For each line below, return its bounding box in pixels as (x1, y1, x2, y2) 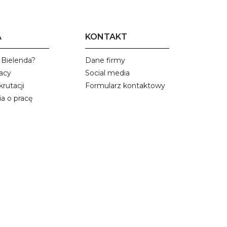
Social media (85, 68, 130, 78)
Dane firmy (85, 56, 125, 65)
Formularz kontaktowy (85, 81, 165, 91)
